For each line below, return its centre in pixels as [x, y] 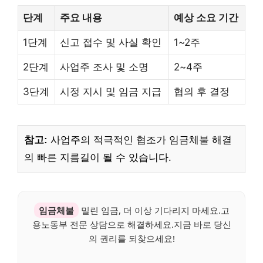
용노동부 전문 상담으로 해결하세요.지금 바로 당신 [131, 224]
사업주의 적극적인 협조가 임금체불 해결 [140, 140]
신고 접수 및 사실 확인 [111, 42]
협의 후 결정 [202, 91]
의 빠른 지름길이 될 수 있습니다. [98, 157]
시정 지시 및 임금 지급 [111, 91]
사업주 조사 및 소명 [104, 67]
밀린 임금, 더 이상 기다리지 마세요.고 [154, 210]
